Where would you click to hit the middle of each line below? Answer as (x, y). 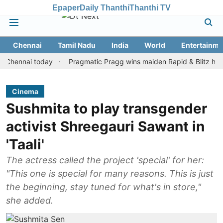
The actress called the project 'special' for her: (105, 160)
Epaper (66, 7)
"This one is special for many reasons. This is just (110, 173)
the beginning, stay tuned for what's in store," (104, 187)
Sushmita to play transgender (107, 109)
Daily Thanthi (105, 7)
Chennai (27, 45)
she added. (30, 200)
